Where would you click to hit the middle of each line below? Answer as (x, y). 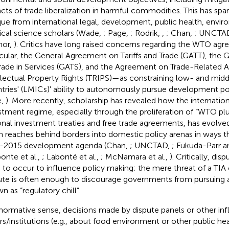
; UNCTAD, (151, 145)
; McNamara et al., (135, 156)
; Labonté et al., (71, 156)
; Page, (117, 33)
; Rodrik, (146, 33)
